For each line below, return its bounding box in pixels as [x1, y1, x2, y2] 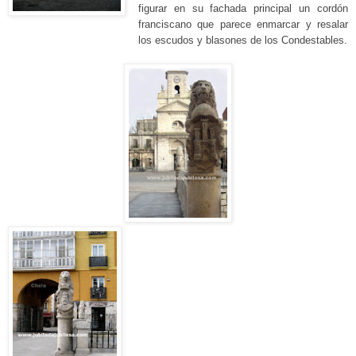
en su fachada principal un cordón [173, 2, 349, 14]
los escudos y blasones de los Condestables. [137, 33, 347, 46]
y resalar [305, 17, 349, 30]
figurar [137, 2, 174, 14]
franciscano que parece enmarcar [137, 17, 300, 30]
